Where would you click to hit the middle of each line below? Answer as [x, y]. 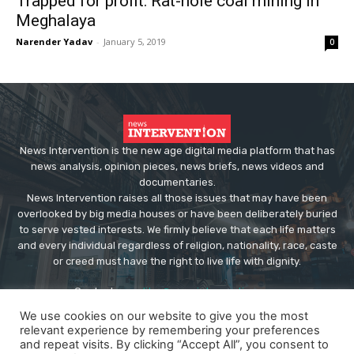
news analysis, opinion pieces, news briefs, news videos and [177, 167]
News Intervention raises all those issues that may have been [177, 198]
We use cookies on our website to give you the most [164, 316]
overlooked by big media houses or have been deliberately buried [177, 214]
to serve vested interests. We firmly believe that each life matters [177, 230]
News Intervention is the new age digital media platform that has [177, 151]
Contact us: [104, 292]
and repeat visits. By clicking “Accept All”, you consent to [174, 345]
